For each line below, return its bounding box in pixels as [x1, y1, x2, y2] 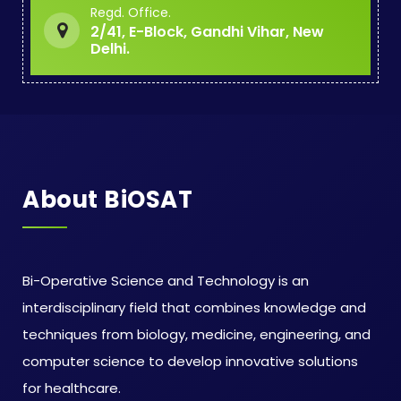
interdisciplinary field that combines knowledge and [22, 298, 366, 318]
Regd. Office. [90, 4, 171, 22]
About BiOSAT [22, 183, 192, 217]
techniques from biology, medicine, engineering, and [22, 325, 371, 345]
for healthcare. [22, 379, 121, 398]
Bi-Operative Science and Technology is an [22, 271, 309, 291]
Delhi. [90, 38, 130, 60]
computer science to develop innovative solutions [22, 352, 358, 371]
